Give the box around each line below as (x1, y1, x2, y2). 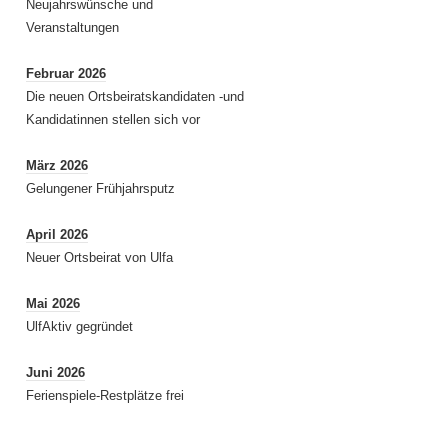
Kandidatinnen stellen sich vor (26, 112, 200, 127)
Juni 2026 (26, 365, 85, 380)
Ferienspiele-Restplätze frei (26, 388, 184, 403)
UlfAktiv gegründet (26, 319, 133, 334)
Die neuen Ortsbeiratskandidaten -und (26, 89, 244, 104)
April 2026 (26, 227, 88, 242)
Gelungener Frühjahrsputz (26, 181, 175, 196)
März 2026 (26, 158, 88, 173)
